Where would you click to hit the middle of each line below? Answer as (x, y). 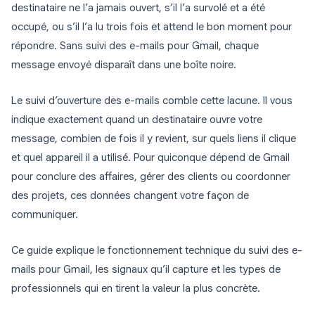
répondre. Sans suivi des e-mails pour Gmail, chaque (135, 46)
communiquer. (45, 215)
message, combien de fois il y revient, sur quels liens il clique (154, 139)
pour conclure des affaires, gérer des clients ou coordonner (151, 177)
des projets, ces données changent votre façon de (130, 196)
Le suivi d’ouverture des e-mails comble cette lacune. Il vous (152, 101)
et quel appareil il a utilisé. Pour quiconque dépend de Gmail (150, 158)
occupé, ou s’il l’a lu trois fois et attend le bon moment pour (152, 27)
